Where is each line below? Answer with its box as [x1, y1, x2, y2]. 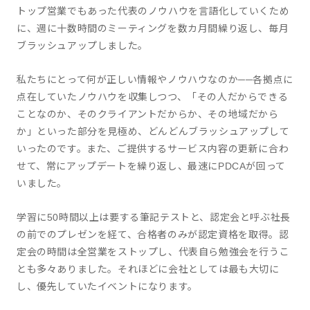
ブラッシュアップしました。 [17, 40, 148, 51]
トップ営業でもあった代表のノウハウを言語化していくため [17, 6, 290, 17]
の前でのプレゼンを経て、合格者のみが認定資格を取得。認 [17, 229, 289, 240]
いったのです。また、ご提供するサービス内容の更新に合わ [17, 143, 289, 154]
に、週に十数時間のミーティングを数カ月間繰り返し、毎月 [17, 23, 289, 34]
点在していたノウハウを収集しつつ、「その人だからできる [17, 91, 289, 102]
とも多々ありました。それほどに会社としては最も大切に [17, 264, 280, 275]
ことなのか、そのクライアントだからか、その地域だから [17, 109, 279, 120]
